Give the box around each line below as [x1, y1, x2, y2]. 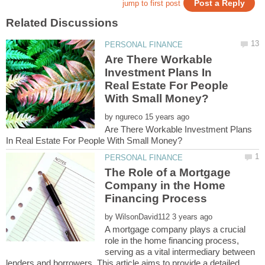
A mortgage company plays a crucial [105, 224, 246, 235]
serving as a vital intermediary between [105, 247, 256, 257]
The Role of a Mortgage [105, 166, 231, 179]
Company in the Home [105, 179, 226, 192]
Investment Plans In [105, 66, 212, 79]
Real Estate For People [105, 79, 229, 92]
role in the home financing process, [105, 235, 240, 246]
